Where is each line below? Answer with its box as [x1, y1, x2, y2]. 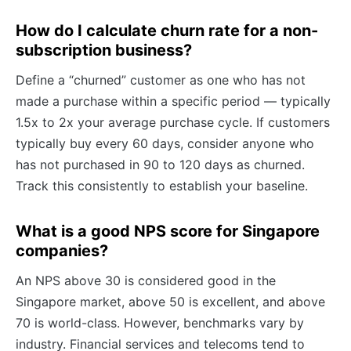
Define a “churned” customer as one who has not [16, 71, 306, 88]
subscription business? [16, 40, 192, 60]
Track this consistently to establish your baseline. [16, 177, 308, 194]
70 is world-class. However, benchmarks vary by [16, 314, 304, 331]
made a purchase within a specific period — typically [16, 92, 331, 109]
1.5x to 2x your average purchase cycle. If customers [16, 114, 330, 130]
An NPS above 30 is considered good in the [16, 272, 276, 288]
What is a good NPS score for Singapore [16, 221, 320, 241]
